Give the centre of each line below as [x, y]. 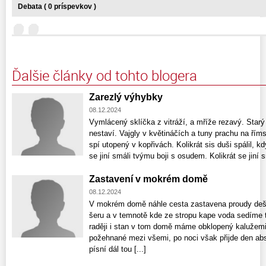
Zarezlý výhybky [126, 97]
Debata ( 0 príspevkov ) [57, 6]
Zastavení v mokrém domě [148, 179]
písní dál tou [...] [118, 249]
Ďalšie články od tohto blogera [104, 75]
